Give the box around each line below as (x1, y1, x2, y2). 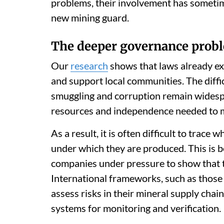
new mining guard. (51, 11, 129, 23)
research (70, 59, 108, 71)
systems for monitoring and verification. (51, 202, 221, 214)
